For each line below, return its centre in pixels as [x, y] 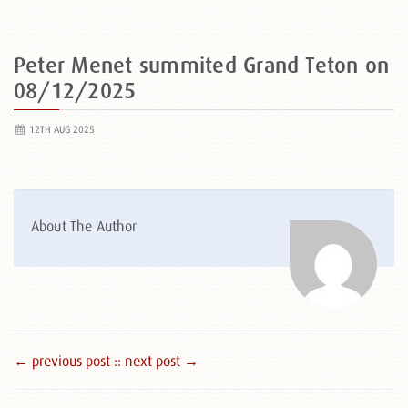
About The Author [84, 226]
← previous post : [66, 361]
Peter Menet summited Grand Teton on [202, 65]
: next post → [158, 361]
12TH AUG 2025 [60, 129]
